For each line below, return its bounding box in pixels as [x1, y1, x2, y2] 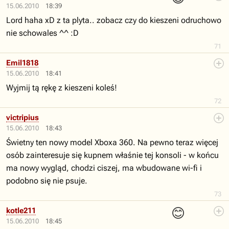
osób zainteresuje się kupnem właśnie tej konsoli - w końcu [6, 150, 219, 160]
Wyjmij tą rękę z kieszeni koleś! [6, 83, 117, 93]
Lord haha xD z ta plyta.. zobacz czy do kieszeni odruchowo [6, 15, 221, 25]
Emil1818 [6, 58, 38, 67]
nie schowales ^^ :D [6, 28, 79, 38]
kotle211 [6, 206, 36, 215]
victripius [6, 113, 39, 122]
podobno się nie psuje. [6, 176, 87, 186]
